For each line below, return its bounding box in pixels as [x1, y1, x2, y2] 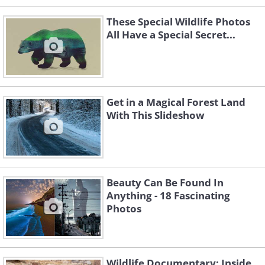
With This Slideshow [106, 108, 205, 122]
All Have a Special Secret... [106, 28, 235, 42]
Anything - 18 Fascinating [106, 189, 230, 203]
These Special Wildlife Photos [106, 15, 250, 29]
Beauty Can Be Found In [106, 176, 224, 190]
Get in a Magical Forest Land [106, 95, 245, 109]
